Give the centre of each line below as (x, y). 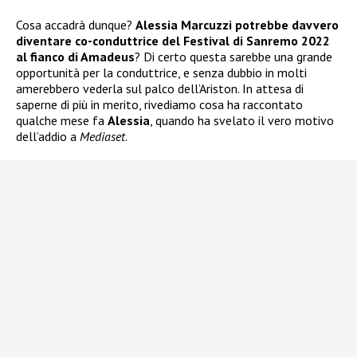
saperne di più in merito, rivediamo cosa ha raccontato (159, 104)
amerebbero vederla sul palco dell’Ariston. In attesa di (160, 88)
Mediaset (102, 136)
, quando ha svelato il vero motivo (242, 120)
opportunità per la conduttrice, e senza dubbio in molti (161, 72)
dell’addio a (48, 136)
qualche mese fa (62, 120)
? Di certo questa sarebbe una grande (233, 56)
